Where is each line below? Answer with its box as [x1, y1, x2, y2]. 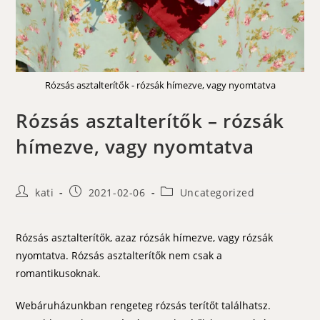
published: [69, 197, 125, 211]
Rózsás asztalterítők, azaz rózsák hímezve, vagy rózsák [16, 230, 274, 244]
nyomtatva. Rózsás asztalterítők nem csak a [16, 248, 223, 262]
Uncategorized [179, 185, 255, 199]
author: [15, 197, 54, 211]
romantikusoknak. [16, 266, 101, 280]
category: [160, 197, 208, 211]
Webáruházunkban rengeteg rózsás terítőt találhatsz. [16, 298, 271, 312]
